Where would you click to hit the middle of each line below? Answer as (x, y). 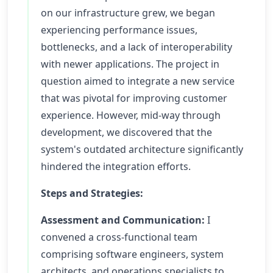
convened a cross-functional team (119, 237)
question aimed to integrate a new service (138, 81)
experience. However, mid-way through (131, 115)
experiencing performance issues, (119, 30)
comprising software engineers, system (132, 254)
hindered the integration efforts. (116, 166)
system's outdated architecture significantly (142, 149)
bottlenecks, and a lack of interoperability (136, 47)
